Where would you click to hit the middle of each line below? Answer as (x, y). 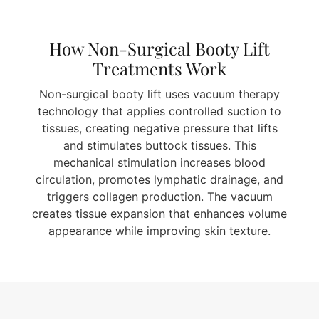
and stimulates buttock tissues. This (159, 146)
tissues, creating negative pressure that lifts (159, 129)
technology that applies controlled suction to (159, 111)
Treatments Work (159, 68)
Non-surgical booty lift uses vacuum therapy (159, 94)
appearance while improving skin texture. (159, 231)
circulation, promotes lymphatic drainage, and (159, 180)
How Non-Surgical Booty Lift (159, 48)
